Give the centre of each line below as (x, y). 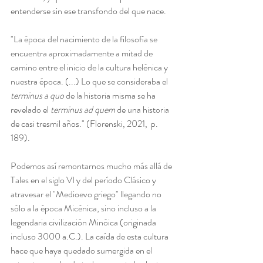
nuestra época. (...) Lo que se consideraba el (90, 81)
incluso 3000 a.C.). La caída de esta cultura (90, 236)
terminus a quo (37, 95)
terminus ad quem (83, 109)
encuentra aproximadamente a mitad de (82, 53)
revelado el (31, 109)
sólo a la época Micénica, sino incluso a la (84, 208)
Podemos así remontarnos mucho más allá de (92, 166)
